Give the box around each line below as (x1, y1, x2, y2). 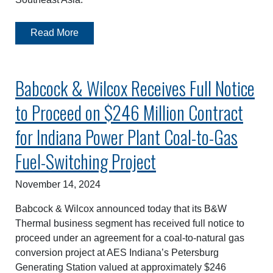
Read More (30, 27, 79, 38)
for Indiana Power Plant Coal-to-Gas (15, 123, 238, 151)
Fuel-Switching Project (15, 147, 156, 175)
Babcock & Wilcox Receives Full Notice (15, 74, 255, 102)
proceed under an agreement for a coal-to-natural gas (15, 233, 244, 244)
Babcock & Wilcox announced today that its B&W (15, 204, 227, 214)
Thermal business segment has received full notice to (15, 218, 244, 229)
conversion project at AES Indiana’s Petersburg (15, 247, 219, 258)
